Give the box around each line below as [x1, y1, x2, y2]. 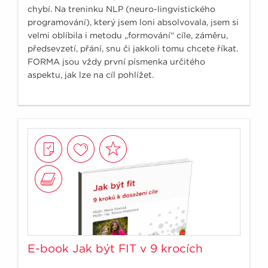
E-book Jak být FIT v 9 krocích [28, 241, 203, 255]
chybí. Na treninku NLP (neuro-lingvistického [28, 4, 215, 14]
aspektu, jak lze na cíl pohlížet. [28, 69, 154, 80]
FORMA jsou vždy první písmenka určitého [28, 56, 205, 66]
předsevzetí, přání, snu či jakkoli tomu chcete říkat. [28, 43, 238, 53]
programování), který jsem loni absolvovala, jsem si [28, 17, 239, 27]
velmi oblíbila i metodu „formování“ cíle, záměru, [28, 30, 228, 40]
